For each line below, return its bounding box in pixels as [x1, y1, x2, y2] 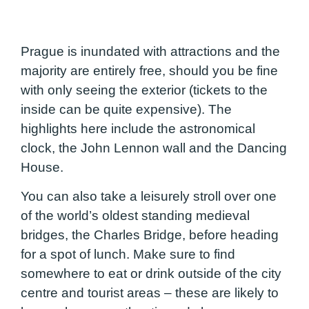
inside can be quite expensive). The [21, 102, 232, 117]
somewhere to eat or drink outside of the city [21, 266, 281, 281]
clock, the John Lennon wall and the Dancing [21, 141, 287, 156]
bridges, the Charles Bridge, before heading [21, 228, 279, 243]
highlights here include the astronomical [21, 121, 255, 137]
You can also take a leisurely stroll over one [21, 189, 277, 204]
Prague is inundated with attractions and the [21, 44, 280, 59]
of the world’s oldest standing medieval [21, 208, 250, 223]
